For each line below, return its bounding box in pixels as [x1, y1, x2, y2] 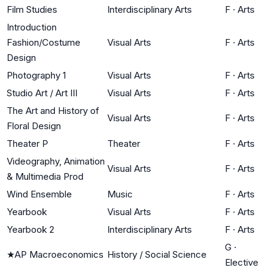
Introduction [7, 21, 57, 33]
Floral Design [7, 119, 61, 132]
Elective [225, 256, 258, 268]
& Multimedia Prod [7, 170, 83, 182]
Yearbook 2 [7, 223, 54, 235]
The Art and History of [7, 104, 99, 116]
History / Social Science [107, 248, 207, 260]
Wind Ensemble [7, 188, 72, 200]
